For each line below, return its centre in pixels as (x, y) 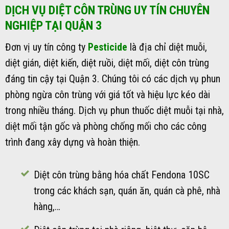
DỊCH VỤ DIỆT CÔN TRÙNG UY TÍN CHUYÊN (107, 10)
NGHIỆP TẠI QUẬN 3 (53, 26)
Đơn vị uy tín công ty (47, 48)
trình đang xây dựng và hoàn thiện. (73, 143)
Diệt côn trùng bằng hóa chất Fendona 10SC (121, 175)
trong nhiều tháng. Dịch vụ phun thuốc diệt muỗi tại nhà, (114, 111)
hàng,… (47, 207)
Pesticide (108, 48)
